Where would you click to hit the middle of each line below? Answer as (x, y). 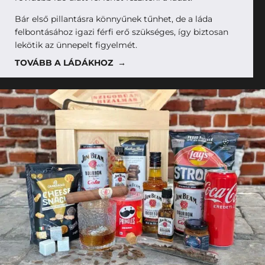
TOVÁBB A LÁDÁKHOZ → (70, 62)
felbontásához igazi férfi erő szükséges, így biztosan (122, 32)
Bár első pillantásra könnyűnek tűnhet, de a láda (114, 19)
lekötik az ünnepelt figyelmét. (76, 45)
